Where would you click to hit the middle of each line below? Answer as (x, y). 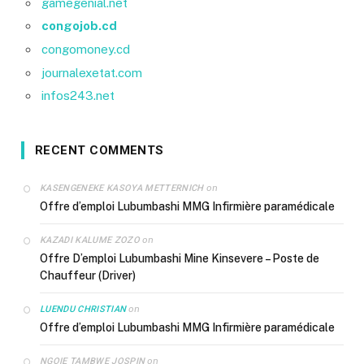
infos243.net (78, 96)
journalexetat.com (92, 72)
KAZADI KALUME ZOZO (90, 240)
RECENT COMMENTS (100, 151)
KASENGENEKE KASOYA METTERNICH (122, 188)
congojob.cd (79, 26)
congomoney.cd (86, 50)
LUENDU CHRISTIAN (83, 310)
